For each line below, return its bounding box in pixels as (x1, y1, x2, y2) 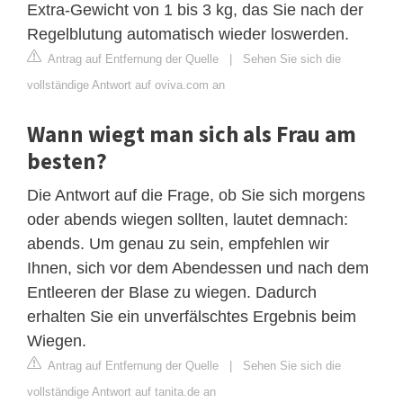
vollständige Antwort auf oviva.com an (27, 78, 225, 93)
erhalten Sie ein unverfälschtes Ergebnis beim (27, 308, 356, 327)
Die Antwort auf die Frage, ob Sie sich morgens (27, 186, 365, 205)
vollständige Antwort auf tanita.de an (27, 385, 216, 399)
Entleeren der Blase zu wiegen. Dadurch (27, 283, 317, 302)
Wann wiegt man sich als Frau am (27, 120, 356, 149)
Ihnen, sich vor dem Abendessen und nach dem (27, 259, 369, 278)
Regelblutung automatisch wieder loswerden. (27, 25, 349, 44)
